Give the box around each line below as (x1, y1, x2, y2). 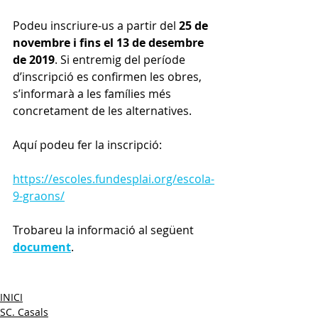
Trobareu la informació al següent (13, 222, 197, 238)
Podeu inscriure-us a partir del (13, 18, 179, 34)
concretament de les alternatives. (13, 103, 192, 119)
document (13, 239, 71, 256)
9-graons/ (13, 188, 65, 204)
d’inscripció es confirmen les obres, (13, 69, 204, 85)
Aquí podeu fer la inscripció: (13, 137, 162, 153)
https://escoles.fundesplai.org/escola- (13, 171, 214, 187)
